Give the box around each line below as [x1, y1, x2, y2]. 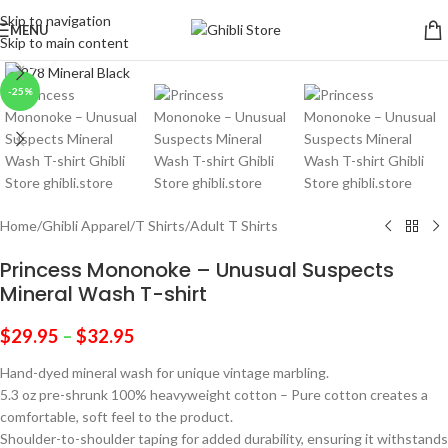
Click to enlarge [59, 38, 155, 54]
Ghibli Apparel [42, 217, 130, 234]
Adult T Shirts [190, 217, 278, 234]
